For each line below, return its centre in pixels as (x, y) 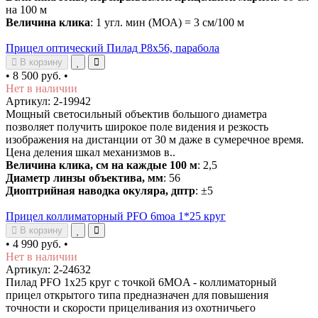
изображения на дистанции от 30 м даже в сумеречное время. (155, 139)
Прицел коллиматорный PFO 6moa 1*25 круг (116, 216)
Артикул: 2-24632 (48, 269)
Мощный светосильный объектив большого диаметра (136, 114)
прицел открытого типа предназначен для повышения (137, 295)
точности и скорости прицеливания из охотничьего (131, 307)
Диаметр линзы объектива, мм (84, 177)
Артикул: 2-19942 (48, 101)
